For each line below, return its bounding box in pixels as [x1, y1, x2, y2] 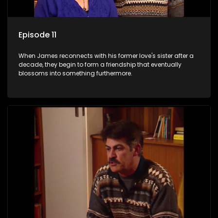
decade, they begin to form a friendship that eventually [18, 60, 182, 69]
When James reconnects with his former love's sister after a [18, 52, 194, 60]
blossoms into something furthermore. [18, 69, 132, 78]
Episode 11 [18, 29, 56, 41]
